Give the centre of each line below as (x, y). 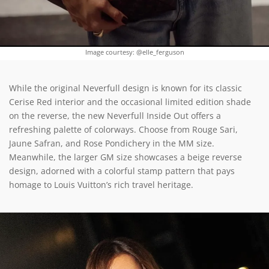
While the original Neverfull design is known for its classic (125, 88)
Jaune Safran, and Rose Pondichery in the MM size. (112, 144)
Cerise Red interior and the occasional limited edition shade (130, 102)
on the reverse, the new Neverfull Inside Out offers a (115, 116)
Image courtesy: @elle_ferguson (134, 52)
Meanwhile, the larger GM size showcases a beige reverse (125, 157)
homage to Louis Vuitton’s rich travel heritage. (101, 185)
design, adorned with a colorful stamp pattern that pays (122, 171)
